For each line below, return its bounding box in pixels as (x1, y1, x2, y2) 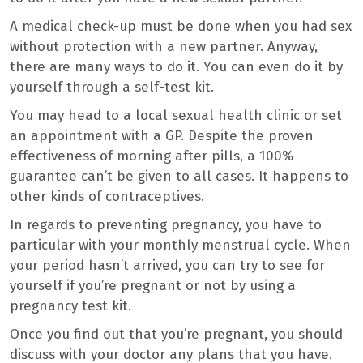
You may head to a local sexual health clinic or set (10, 107, 342, 125)
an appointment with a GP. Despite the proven (10, 127, 314, 145)
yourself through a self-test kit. (10, 79, 218, 96)
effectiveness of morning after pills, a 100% (10, 147, 293, 165)
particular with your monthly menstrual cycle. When (10, 237, 351, 254)
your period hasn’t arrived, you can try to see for (10, 257, 325, 275)
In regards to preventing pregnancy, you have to (10, 216, 322, 234)
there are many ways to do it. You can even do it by (10, 58, 343, 76)
